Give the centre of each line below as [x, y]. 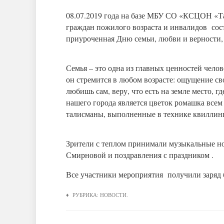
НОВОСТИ [113, 195]
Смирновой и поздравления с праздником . [140, 155]
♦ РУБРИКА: [83, 195]
